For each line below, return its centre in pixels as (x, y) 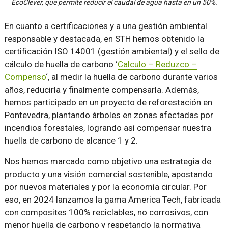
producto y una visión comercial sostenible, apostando (108, 174)
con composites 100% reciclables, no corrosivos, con (106, 212)
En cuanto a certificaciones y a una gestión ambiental (106, 26)
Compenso (25, 77)
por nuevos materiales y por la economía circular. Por (105, 187)
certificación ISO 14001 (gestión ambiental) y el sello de (112, 52)
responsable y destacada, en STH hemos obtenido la (104, 39)
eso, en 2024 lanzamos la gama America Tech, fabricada (112, 200)
